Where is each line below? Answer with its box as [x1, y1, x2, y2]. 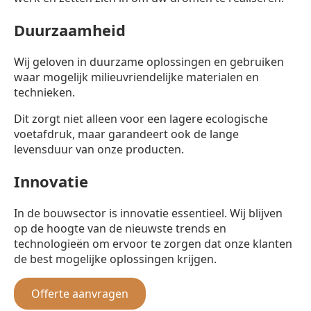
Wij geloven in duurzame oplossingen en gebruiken [14, 54, 284, 70]
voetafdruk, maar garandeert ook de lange [14, 126, 239, 142]
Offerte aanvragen [31, 286, 128, 302]
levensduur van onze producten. [14, 142, 184, 158]
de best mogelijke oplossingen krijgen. [14, 251, 217, 267]
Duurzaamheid [14, 19, 126, 41]
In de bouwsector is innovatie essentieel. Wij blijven [14, 205, 283, 221]
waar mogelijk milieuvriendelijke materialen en [14, 69, 259, 85]
